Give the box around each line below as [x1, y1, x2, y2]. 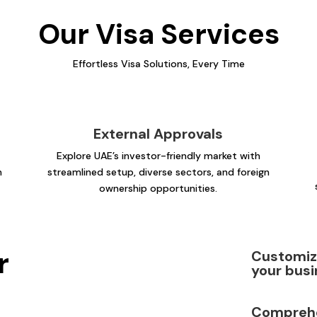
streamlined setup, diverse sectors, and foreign [47, 166, 270, 179]
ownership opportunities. [99, 182, 218, 195]
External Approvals [93, 125, 224, 144]
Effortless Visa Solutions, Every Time [72, 57, 245, 71]
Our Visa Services [38, 16, 279, 53]
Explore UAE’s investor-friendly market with [56, 149, 260, 163]
